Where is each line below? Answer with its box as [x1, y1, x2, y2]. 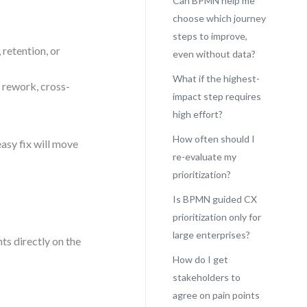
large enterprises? [172, 229, 250, 241]
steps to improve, [172, 30, 247, 42]
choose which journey [172, 12, 266, 24]
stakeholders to [172, 271, 241, 283]
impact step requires [172, 90, 261, 102]
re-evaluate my [172, 151, 236, 162]
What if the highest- [172, 73, 260, 84]
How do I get [172, 254, 228, 265]
